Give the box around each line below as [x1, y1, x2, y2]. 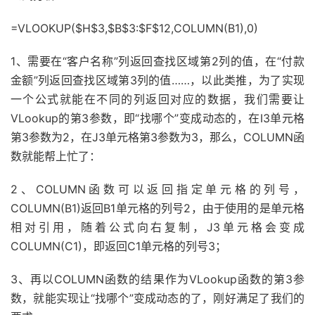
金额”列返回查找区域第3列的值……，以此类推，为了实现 [11, 72, 304, 87]
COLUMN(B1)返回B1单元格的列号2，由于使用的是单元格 [11, 200, 304, 215]
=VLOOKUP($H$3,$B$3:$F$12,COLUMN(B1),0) [11, 20, 258, 35]
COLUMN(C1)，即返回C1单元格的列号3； [11, 238, 226, 253]
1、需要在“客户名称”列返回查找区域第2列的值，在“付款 [11, 53, 304, 68]
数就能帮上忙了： [11, 148, 101, 163]
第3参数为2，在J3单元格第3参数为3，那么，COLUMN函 [11, 129, 304, 144]
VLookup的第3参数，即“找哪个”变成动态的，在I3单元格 [11, 110, 304, 125]
